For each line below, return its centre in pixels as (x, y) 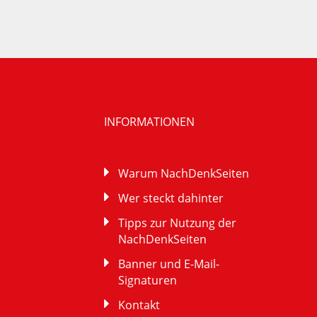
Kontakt (139, 305)
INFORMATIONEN (149, 122)
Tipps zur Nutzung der (177, 223)
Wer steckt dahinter (171, 198)
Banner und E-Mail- (168, 264)
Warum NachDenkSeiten (183, 174)
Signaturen (147, 281)
